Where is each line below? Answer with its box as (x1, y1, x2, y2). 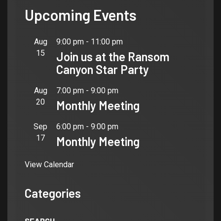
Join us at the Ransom (56, 49, 170, 64)
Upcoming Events (25, 5, 137, 24)
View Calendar (25, 159, 74, 169)
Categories (25, 185, 81, 200)
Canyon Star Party (56, 62, 149, 76)
